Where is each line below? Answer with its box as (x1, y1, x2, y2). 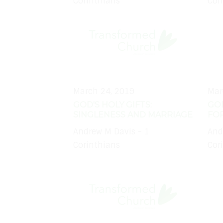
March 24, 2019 (73, 86, 134, 97)
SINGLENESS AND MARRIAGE (73, 110, 193, 119)
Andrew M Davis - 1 (73, 126, 149, 137)
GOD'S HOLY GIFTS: (73, 100, 152, 110)
